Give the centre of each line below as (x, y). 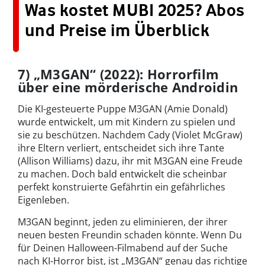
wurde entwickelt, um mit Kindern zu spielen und (127, 122)
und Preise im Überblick (117, 30)
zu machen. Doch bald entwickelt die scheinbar (122, 174)
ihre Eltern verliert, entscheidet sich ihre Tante (121, 148)
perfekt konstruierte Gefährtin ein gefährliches (122, 187)
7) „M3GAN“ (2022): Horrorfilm (119, 74)
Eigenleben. (43, 200)
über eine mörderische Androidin (128, 87)
